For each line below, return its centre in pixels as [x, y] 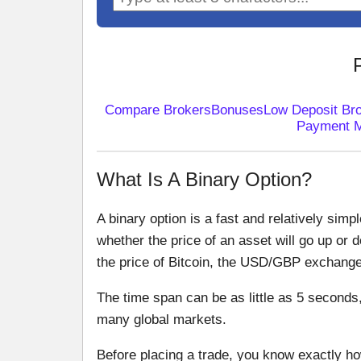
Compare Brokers [158, 110]
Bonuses [237, 110]
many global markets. [162, 319]
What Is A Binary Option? [204, 180]
